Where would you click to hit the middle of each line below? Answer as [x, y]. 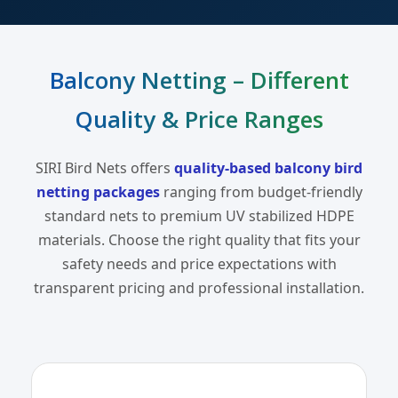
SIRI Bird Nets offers [105, 168]
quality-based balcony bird [268, 168]
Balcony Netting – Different [199, 80]
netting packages [98, 192]
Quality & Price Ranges [199, 119]
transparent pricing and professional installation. [199, 288]
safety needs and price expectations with [199, 264]
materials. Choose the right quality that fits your [199, 240]
